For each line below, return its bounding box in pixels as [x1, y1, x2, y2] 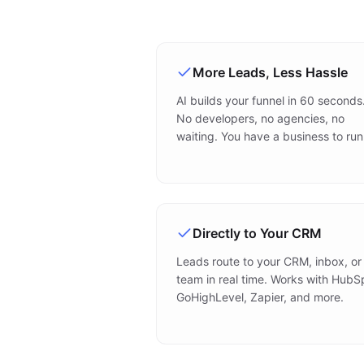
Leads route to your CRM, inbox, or [176, 254, 362, 268]
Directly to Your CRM [193, 225, 322, 241]
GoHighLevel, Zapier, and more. [176, 290, 344, 304]
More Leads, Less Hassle [193, 64, 348, 80]
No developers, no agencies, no [176, 111, 344, 125]
